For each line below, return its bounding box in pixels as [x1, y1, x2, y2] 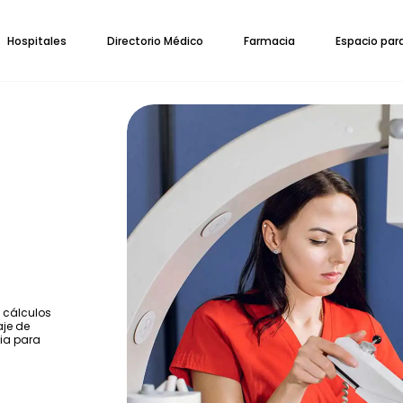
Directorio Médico [107, 33, 203, 49]
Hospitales [7, 33, 67, 49]
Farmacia [244, 33, 295, 49]
